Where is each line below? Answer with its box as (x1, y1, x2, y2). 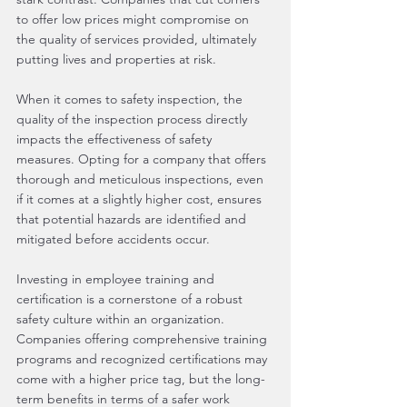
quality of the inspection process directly (16, 111, 251, 127)
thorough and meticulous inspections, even (16, 171, 267, 187)
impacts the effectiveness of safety (16, 131, 215, 147)
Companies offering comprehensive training (16, 331, 271, 347)
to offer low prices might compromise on (16, 11, 253, 27)
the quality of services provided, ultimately (16, 31, 260, 47)
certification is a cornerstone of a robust (16, 291, 246, 307)
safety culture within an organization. (16, 311, 228, 327)
